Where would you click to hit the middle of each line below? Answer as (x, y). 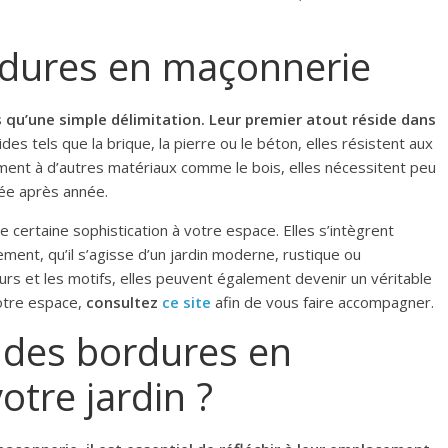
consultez (124, 302)
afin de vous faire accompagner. (324, 302)
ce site (186, 302)
